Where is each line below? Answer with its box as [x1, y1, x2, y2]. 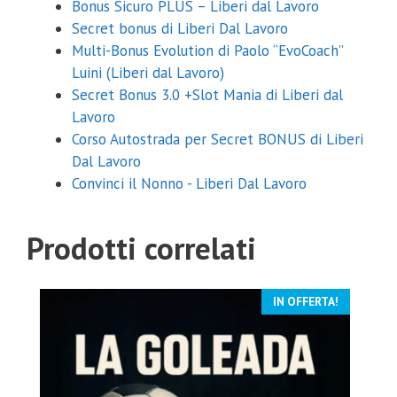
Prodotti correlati [27, 228, 256, 269]
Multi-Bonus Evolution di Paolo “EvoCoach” [72, 41, 343, 61]
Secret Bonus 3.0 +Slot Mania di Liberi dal [72, 85, 343, 105]
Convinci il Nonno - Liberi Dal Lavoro [72, 174, 307, 194]
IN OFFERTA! [273, 293, 339, 310]
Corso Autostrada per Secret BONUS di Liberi [72, 129, 363, 150]
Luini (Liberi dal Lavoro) [72, 63, 224, 83]
